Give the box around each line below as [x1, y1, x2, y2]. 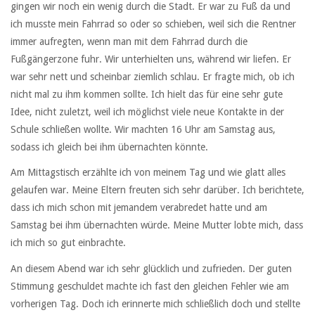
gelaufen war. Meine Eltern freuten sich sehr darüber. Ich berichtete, [11, 184, 304, 196]
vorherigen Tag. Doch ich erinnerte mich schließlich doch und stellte [11, 297, 300, 309]
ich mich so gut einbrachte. [11, 237, 126, 249]
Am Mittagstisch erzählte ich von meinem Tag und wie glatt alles [11, 167, 285, 179]
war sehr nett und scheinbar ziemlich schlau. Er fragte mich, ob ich [11, 71, 295, 83]
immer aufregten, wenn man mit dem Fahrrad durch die [11, 36, 247, 48]
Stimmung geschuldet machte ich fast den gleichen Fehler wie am [11, 280, 289, 292]
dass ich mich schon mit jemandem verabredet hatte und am [11, 202, 267, 214]
